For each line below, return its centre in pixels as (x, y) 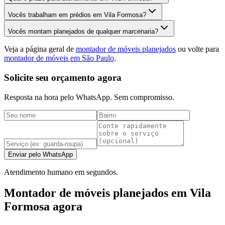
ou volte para (197, 49)
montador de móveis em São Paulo (59, 58)
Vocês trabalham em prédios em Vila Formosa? (77, 15)
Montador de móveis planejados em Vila (107, 193)
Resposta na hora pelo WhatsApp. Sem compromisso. (89, 97)
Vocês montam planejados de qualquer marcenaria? (83, 32)
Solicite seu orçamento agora (63, 77)
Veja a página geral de (40, 49)
